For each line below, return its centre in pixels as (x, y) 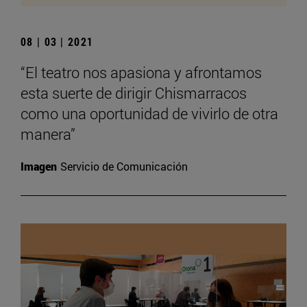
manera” (48, 134)
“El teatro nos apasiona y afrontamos (141, 73)
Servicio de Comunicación (124, 167)
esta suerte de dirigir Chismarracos (134, 93)
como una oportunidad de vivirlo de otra (149, 114)
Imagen (39, 167)
